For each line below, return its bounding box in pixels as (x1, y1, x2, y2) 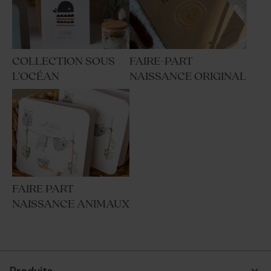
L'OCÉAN (12, 70, 59, 83)
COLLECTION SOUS (12, 54, 115, 68)
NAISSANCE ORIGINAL (129, 70, 246, 83)
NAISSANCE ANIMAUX (12, 198, 129, 211)
